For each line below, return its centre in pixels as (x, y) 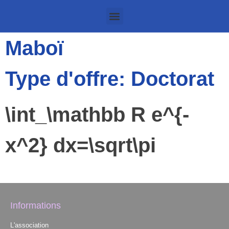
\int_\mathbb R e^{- (97, 114)
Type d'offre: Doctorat (110, 79)
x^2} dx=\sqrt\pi (81, 145)
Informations (36, 206)
